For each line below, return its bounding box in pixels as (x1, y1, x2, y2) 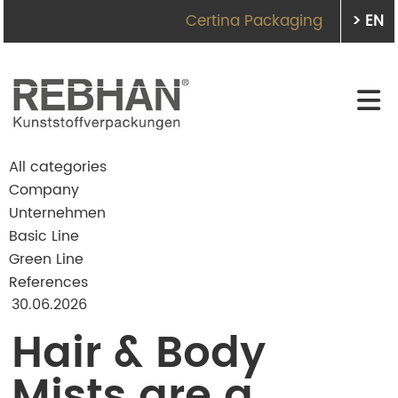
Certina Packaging (185, 9, 322, 34)
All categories (9, 155, 107, 179)
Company (9, 178, 79, 202)
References (9, 270, 88, 294)
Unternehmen (9, 201, 106, 225)
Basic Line (9, 224, 79, 248)
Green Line (9, 247, 84, 271)
